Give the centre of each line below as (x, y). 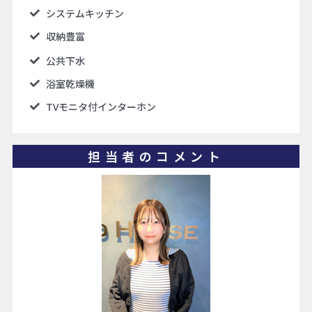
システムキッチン (85, 13)
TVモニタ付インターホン (101, 106)
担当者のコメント (156, 156)
